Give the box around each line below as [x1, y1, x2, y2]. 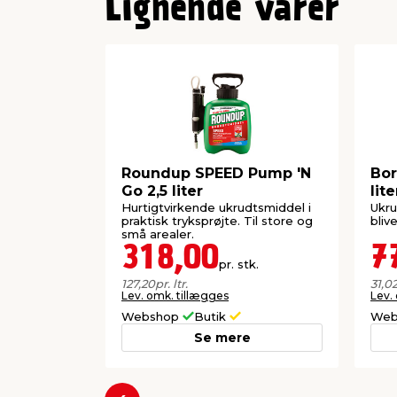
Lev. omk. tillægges [121, 289, 229, 303]
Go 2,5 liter [121, 182, 203, 199]
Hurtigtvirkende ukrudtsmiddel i [121, 200, 311, 215]
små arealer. [121, 227, 194, 242]
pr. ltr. [155, 276, 188, 292]
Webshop [121, 309, 183, 324]
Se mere [193, 330, 251, 346]
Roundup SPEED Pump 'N [121, 164, 311, 182]
